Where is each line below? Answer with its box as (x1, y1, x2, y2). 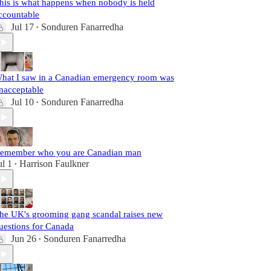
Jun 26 (11, 233, 36, 244)
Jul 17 (11, 22, 34, 32)
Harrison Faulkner (19, 158, 89, 169)
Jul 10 (11, 97, 34, 107)
